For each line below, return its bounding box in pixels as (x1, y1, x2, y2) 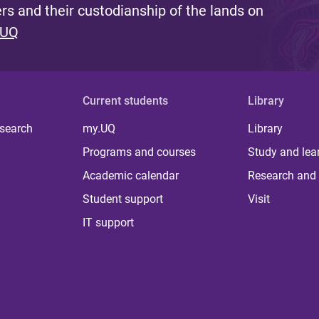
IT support (83, 216, 135, 229)
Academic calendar (83, 169, 179, 182)
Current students (83, 94, 169, 108)
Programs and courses (83, 145, 197, 159)
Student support (83, 192, 164, 206)
